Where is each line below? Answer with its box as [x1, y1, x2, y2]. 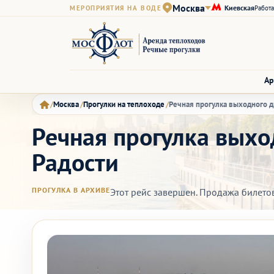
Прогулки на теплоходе [83, 99, 165, 109]
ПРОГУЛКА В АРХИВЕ [32, 185, 111, 194]
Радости [32, 146, 119, 178]
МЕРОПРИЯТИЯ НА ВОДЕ [70, 4, 162, 12]
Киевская [224, 3, 255, 12]
